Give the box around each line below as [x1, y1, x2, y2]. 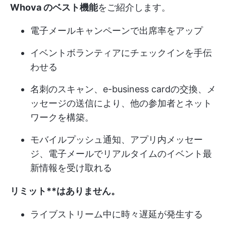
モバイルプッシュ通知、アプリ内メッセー [30, 134, 203, 145]
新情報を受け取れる [30, 162, 112, 173]
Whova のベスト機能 [10, 2, 98, 13]
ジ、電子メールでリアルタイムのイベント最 [30, 148, 212, 159]
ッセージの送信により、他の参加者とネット [30, 98, 212, 108]
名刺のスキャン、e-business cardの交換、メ [30, 84, 216, 94]
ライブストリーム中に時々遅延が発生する [30, 209, 203, 219]
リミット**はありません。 [10, 186, 120, 196]
